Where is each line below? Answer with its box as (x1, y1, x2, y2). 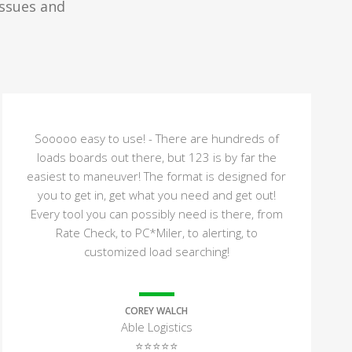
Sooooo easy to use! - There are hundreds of (34, 130, 279, 146)
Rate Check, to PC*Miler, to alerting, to (55, 225, 258, 240)
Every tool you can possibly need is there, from (30, 206, 283, 222)
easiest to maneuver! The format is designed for (27, 168, 287, 184)
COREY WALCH (125, 304, 189, 317)
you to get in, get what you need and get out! (37, 187, 276, 203)
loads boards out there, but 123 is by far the (36, 149, 277, 165)
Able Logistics (120, 319, 192, 335)
